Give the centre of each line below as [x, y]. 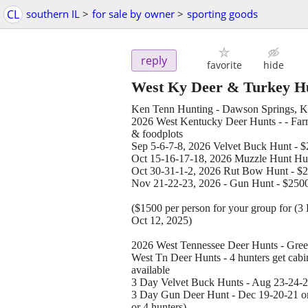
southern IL [53, 14]
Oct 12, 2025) [162, 221]
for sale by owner [133, 14]
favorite [224, 65]
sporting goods [222, 14]
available [151, 270]
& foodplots [157, 134]
